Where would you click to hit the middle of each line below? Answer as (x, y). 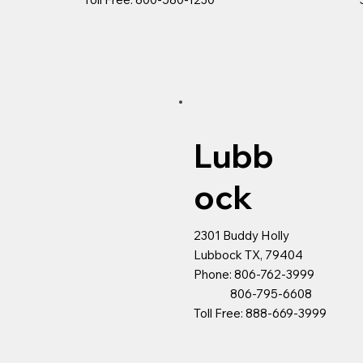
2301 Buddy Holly (242, 235)
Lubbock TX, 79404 (249, 254)
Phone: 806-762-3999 (254, 274)
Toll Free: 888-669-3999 (261, 313)
